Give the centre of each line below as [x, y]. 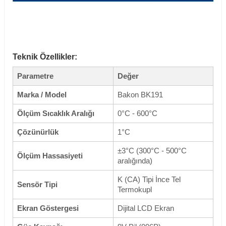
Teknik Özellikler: [45, 57]
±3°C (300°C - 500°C [152, 151]
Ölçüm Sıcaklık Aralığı [56, 114]
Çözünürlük [38, 132]
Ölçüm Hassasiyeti [50, 156]
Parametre [35, 76]
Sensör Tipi [37, 185]
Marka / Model [42, 95]
